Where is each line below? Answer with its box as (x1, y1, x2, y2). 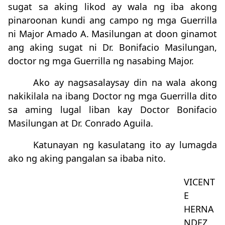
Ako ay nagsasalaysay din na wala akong (33, 76, 217, 88)
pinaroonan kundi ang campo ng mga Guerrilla (8, 14, 217, 26)
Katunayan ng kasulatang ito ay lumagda (33, 139, 217, 151)
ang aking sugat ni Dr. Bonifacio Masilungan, (8, 41, 217, 53)
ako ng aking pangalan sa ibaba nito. (8, 152, 166, 164)
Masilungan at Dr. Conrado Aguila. (8, 117, 153, 129)
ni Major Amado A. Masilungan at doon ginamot (8, 28, 217, 40)
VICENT (184, 176, 215, 188)
